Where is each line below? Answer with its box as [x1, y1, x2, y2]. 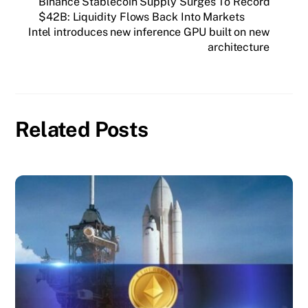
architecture [207, 41, 269, 54]
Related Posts [15, 117, 148, 142]
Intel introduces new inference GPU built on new [27, 25, 269, 39]
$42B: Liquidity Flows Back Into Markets [38, 10, 245, 24]
